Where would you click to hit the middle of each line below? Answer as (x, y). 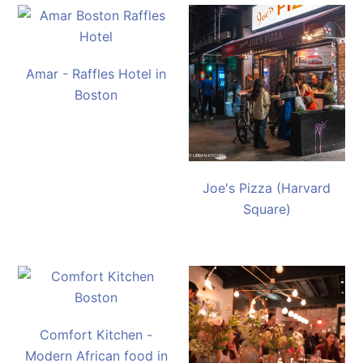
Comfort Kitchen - (96, 334)
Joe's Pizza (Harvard (267, 188)
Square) (267, 209)
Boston (96, 94)
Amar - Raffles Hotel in (96, 73)
